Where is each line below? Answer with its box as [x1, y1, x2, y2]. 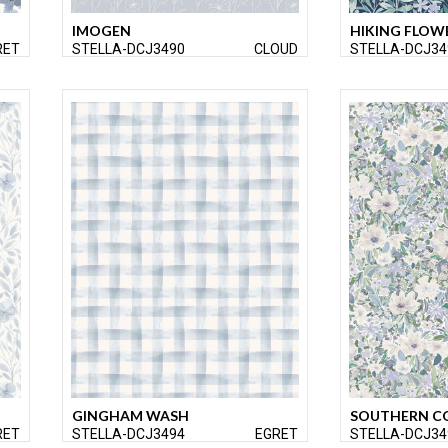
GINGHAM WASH [72, 407, 189, 425]
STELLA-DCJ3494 [72, 426, 185, 443]
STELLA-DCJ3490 [72, 41, 185, 58]
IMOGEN [72, 22, 131, 40]
